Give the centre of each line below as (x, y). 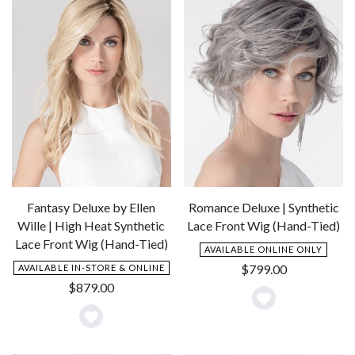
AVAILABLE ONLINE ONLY (264, 250)
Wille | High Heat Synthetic (92, 226)
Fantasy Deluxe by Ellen (92, 208)
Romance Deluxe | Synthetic (263, 208)
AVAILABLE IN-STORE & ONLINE (91, 268)
